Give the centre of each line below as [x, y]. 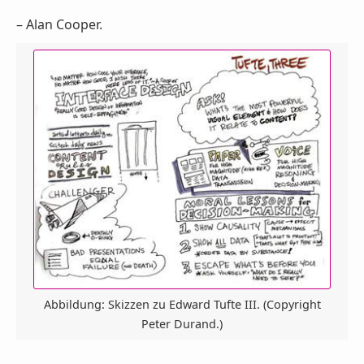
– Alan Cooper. [59, 24]
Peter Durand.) [182, 324]
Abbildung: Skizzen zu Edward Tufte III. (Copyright [182, 305]
